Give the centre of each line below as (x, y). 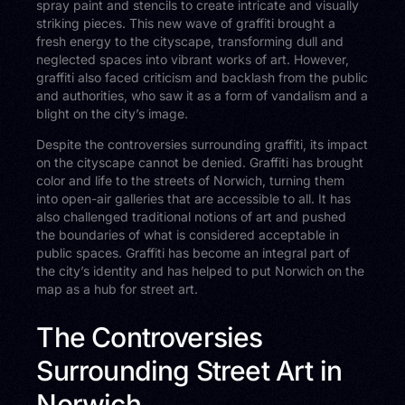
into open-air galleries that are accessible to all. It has (194, 198)
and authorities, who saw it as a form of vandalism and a (202, 95)
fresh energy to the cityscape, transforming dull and (190, 41)
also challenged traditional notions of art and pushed (192, 216)
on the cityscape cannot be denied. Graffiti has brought (200, 162)
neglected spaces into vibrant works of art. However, (193, 59)
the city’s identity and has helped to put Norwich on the (201, 270)
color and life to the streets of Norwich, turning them (191, 180)
